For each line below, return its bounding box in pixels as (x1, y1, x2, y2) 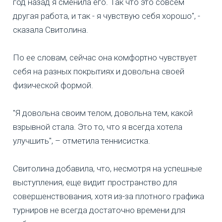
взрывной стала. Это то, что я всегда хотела (13, 122, 182, 132)
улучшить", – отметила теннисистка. (13, 136, 150, 146)
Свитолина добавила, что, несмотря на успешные (13, 164, 202, 174)
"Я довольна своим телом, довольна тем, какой (13, 108, 193, 118)
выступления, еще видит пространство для (13, 177, 177, 188)
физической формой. (13, 80, 93, 91)
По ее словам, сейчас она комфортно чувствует (13, 53, 197, 63)
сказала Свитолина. (13, 25, 88, 35)
